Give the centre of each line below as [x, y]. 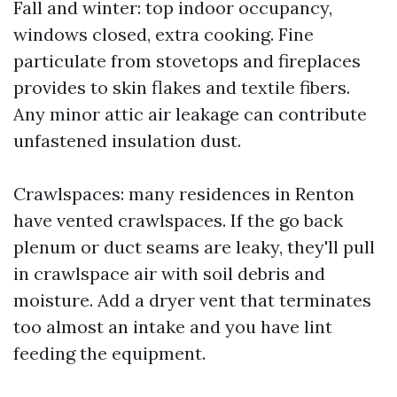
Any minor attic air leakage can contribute [190, 114]
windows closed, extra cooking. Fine [163, 34]
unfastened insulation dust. [127, 140]
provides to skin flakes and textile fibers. [182, 87]
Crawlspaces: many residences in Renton [184, 194]
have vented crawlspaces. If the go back [178, 220]
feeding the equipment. [109, 353]
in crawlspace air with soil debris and [169, 273]
